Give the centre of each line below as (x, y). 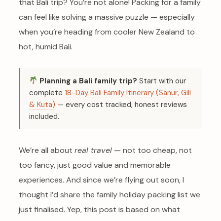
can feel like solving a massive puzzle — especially (107, 17)
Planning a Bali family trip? (89, 81)
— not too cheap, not (152, 150)
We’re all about (47, 150)
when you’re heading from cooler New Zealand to (107, 32)
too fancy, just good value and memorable (95, 165)
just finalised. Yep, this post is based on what (99, 209)
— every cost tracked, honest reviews (121, 104)
